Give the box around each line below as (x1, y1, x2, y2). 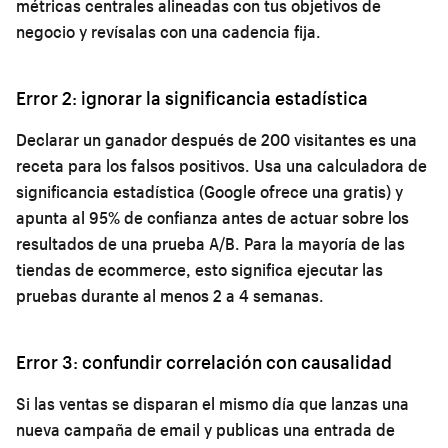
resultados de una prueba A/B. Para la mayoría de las (16, 232, 405, 254)
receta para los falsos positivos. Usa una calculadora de (16, 154, 427, 176)
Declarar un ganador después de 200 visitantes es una (16, 128, 417, 150)
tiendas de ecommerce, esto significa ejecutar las (16, 258, 383, 280)
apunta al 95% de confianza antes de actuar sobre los (16, 206, 409, 228)
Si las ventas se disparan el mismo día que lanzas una (16, 392, 409, 414)
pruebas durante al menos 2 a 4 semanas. (16, 284, 324, 306)
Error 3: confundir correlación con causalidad (16, 349, 392, 374)
